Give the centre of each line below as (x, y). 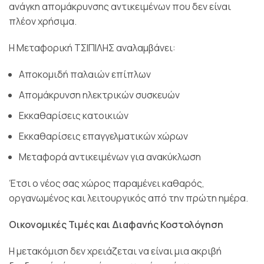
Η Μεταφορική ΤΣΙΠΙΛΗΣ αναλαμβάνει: (92, 47)
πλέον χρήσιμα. (43, 21)
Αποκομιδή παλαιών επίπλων (85, 74)
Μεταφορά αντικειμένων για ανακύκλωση (110, 156)
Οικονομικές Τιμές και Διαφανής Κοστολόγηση (116, 224)
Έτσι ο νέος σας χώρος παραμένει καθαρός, (107, 183)
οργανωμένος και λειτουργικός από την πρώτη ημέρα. (128, 198)
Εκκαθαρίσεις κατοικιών (74, 115)
